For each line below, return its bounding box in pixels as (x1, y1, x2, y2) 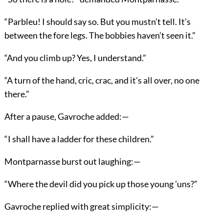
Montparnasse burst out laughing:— (4, 155, 141, 167)
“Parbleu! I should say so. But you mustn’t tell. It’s (4, 16, 191, 27)
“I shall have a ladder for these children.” (4, 133, 154, 144)
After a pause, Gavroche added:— (4, 110, 129, 122)
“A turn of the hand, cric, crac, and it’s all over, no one (4, 74, 199, 86)
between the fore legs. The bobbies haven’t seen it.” (4, 29, 196, 41)
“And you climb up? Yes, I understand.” (4, 52, 146, 63)
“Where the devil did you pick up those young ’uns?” (4, 178, 197, 189)
